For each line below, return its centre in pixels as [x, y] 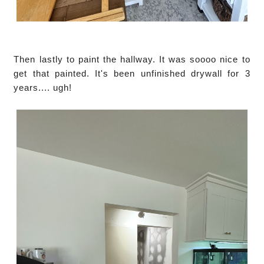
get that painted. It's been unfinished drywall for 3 [132, 73]
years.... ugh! [43, 87]
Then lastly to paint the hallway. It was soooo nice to [132, 59]
